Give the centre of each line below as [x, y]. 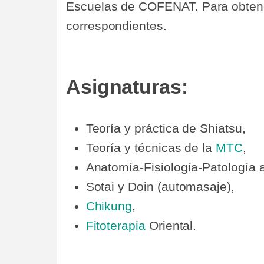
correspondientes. [116, 26]
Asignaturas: [127, 87]
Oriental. [171, 226]
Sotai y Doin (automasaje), [160, 187]
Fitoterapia [115, 226]
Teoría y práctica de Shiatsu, [166, 128]
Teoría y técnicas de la [151, 148]
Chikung [109, 206]
